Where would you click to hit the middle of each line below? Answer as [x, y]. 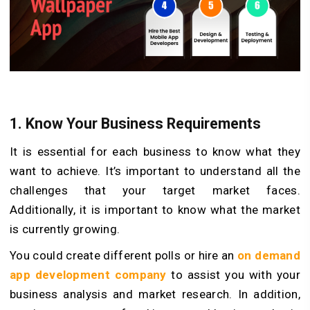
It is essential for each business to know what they [155, 152]
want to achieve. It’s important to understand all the [155, 171]
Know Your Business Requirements [147, 124]
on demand [269, 256]
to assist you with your [233, 275]
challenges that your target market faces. [155, 191]
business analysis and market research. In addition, [155, 294]
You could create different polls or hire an [124, 256]
